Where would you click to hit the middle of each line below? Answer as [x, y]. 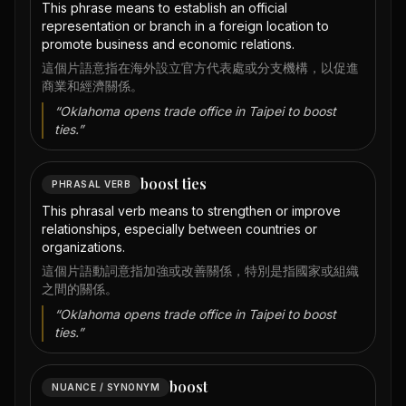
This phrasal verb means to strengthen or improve [191, 211]
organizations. [83, 247]
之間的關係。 [80, 289]
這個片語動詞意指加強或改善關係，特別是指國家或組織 [200, 271]
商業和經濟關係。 [92, 86]
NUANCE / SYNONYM [106, 387]
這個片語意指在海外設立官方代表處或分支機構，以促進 [200, 68]
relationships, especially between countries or [179, 229]
